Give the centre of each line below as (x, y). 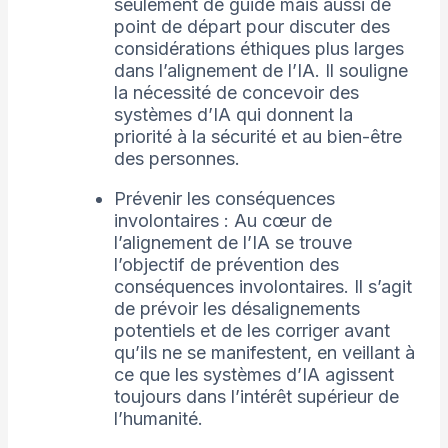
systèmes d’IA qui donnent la (233, 115)
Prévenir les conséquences (224, 199)
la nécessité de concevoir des (236, 93)
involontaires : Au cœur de (222, 221)
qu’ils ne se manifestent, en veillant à (264, 353)
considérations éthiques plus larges (258, 49)
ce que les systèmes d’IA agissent (253, 375)
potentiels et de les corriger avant (251, 331)
